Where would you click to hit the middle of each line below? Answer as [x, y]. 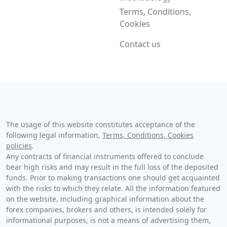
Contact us [140, 44]
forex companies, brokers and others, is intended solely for [106, 210]
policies [19, 146]
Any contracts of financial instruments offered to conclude [105, 157]
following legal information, [54, 135]
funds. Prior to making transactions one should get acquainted [113, 178]
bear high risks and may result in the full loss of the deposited [112, 167]
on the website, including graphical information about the [105, 199]
